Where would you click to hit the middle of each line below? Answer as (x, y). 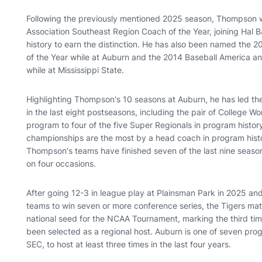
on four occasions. (63, 163)
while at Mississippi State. (75, 70)
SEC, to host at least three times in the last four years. (130, 244)
